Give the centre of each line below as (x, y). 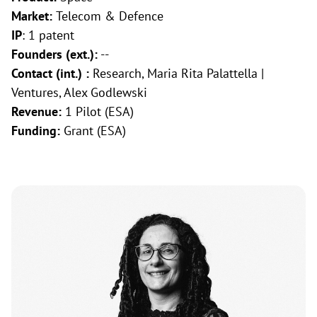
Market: (34, 16)
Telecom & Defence (110, 16)
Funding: (36, 131)
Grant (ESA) (93, 131)
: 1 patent (48, 35)
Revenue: (38, 111)
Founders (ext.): (54, 54)
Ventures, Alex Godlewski (79, 92)
